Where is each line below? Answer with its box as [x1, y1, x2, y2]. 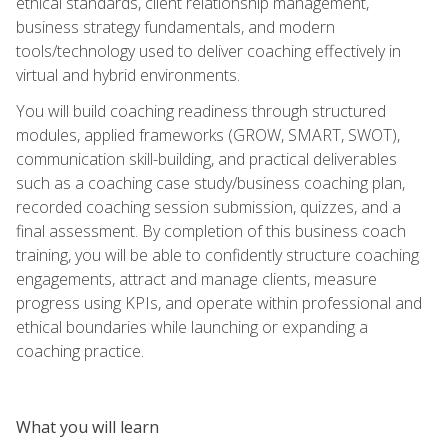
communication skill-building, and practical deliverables [16, 147, 397, 170]
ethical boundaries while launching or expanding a [16, 315, 368, 338]
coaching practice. [16, 339, 144, 362]
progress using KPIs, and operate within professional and [16, 291, 422, 314]
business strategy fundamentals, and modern [16, 15, 335, 38]
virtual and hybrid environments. [16, 63, 240, 86]
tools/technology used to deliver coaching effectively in [16, 39, 401, 62]
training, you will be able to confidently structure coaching [16, 243, 419, 266]
